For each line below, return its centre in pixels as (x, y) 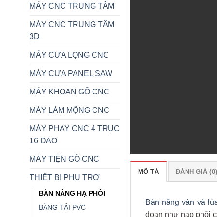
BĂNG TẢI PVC (62, 207)
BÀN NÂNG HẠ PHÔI (72, 193)
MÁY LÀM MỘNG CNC (69, 110)
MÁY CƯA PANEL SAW (71, 73)
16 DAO (43, 140)
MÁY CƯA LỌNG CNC (69, 55)
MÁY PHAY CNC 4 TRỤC (74, 128)
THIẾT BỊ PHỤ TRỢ (64, 177)
